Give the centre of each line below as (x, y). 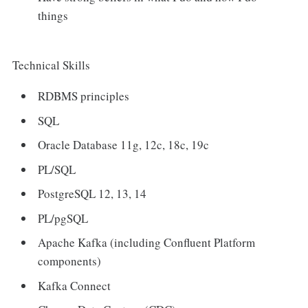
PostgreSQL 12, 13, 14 (92, 194)
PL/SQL (57, 169)
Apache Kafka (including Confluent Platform (147, 243)
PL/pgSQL (63, 218)
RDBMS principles (84, 96)
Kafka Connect (75, 285)
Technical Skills (51, 65)
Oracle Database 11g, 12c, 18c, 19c (124, 145)
